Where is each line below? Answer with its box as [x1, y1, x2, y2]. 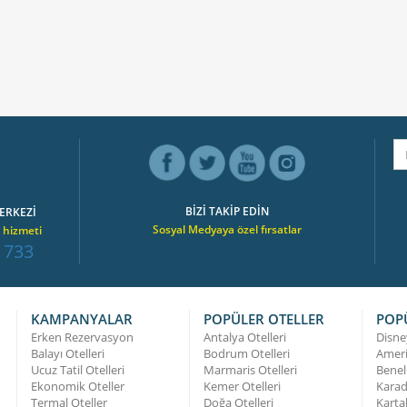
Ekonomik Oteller [31, 377, 124, 394]
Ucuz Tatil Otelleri [31, 361, 124, 378]
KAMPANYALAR [31, 309, 133, 328]
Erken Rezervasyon [31, 328, 134, 345]
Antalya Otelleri [203, 328, 286, 345]
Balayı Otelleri [31, 344, 104, 362]
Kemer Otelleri [203, 377, 281, 394]
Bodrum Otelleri [203, 344, 290, 362]
